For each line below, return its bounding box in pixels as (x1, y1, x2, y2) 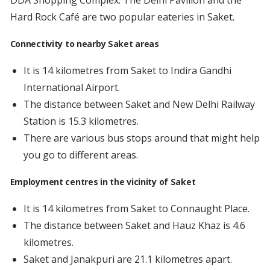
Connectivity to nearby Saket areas (10, 38, 159, 50)
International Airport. (23, 81, 120, 95)
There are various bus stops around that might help (23, 131, 260, 145)
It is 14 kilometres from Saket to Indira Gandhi (23, 64, 231, 78)
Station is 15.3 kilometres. (23, 115, 139, 128)
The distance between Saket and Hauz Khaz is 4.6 (23, 219, 245, 233)
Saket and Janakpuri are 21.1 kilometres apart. (23, 253, 232, 266)
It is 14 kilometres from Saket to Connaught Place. (23, 202, 250, 216)
